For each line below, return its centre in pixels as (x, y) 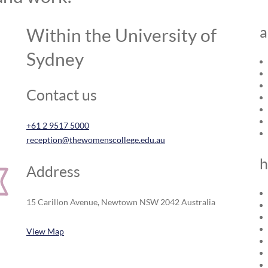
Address (53, 171)
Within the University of (121, 35)
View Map (45, 231)
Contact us (62, 95)
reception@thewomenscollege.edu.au (96, 140)
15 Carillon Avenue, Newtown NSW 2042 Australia (121, 202)
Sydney (55, 59)
